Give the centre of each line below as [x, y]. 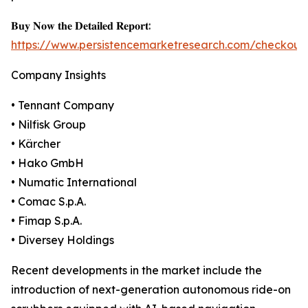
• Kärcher [36, 144]
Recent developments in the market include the [136, 271]
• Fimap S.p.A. [46, 221]
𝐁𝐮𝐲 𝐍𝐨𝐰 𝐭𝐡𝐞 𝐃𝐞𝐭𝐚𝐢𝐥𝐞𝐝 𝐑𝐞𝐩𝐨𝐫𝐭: [81, 26]
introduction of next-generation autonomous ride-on [151, 290]
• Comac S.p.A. [48, 202]
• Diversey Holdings [63, 240]
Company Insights [58, 75]
